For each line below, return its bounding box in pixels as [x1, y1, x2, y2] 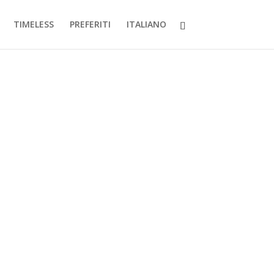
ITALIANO [126, 18, 166, 30]
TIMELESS [13, 18, 54, 30]
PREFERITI [69, 18, 111, 30]
